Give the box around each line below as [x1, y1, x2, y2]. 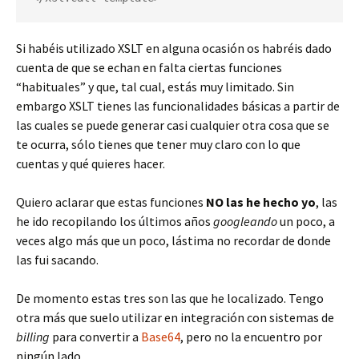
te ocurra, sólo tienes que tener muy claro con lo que [16, 136, 301, 152]
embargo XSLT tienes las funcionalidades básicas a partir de [16, 98, 340, 114]
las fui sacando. [16, 252, 99, 268]
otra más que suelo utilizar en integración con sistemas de [16, 309, 334, 325]
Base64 [141, 329, 180, 345]
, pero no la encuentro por [180, 329, 322, 345]
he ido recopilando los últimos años [16, 213, 213, 229]
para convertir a [50, 329, 141, 345]
